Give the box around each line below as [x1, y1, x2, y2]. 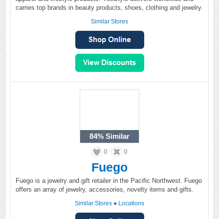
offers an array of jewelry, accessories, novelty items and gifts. [16, 186, 194, 193]
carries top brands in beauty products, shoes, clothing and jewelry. [16, 4, 203, 11]
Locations [118, 200, 144, 207]
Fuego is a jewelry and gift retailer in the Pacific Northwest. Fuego [16, 177, 202, 184]
